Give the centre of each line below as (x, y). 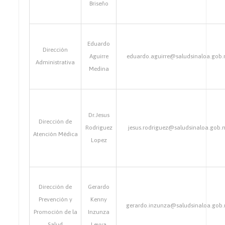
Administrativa (55, 62)
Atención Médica (55, 134)
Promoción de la (55, 212)
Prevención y (55, 199)
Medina (99, 69)
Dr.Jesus (99, 115)
